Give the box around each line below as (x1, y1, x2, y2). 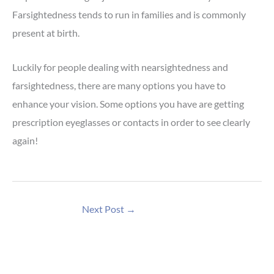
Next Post (82, 202, 126, 215)
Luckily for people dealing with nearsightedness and (12, 61, 228, 73)
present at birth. (12, 26, 80, 39)
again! (12, 135, 38, 147)
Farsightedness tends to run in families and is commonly (12, 8, 246, 20)
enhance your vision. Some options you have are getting (12, 98, 244, 110)
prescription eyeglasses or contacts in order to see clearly (12, 116, 250, 128)
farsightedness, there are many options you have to (12, 80, 226, 92)
